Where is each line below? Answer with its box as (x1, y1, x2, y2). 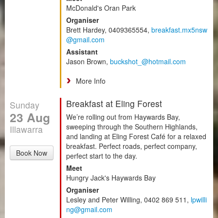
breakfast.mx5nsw (151, 24, 207, 35)
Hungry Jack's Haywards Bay (66, 172, 156, 182)
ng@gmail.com (66, 204, 112, 214)
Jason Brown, (66, 56, 110, 66)
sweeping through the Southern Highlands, (66, 121, 198, 131)
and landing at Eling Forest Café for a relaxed (66, 131, 206, 141)
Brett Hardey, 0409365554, (66, 24, 151, 35)
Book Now (16, 147, 47, 158)
